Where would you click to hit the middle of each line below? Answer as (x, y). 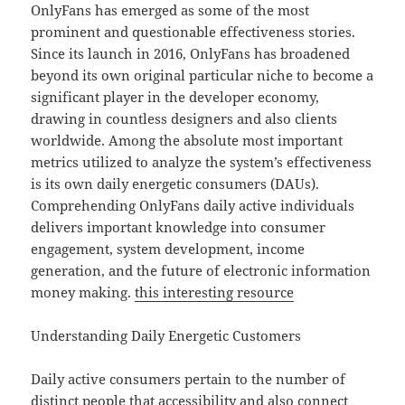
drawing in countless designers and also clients (184, 119)
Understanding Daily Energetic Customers (166, 336)
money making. (83, 292)
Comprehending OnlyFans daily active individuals (193, 206)
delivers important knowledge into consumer (179, 227)
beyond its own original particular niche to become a (202, 75)
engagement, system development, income (168, 249)
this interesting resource (215, 292)
